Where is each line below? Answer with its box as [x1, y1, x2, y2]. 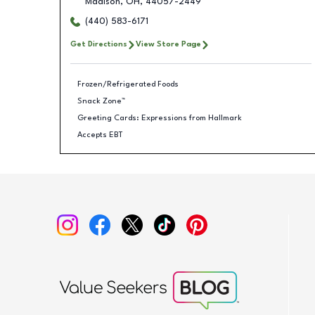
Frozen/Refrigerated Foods [77, 79, 179, 89]
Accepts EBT [77, 130, 123, 139]
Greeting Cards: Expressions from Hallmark [77, 113, 242, 122]
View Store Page [135, 40, 201, 49]
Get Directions [70, 40, 127, 49]
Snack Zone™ [77, 96, 125, 105]
